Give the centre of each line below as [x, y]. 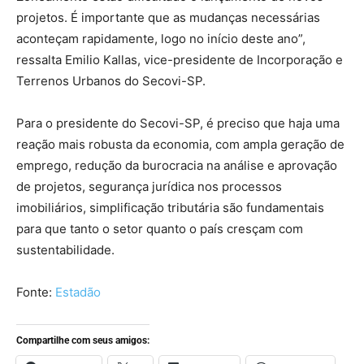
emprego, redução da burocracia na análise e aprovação [177, 165]
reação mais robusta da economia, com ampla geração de [180, 144]
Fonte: [36, 292]
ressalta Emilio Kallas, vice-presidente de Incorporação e [180, 60]
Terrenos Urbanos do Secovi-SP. [111, 81]
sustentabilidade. [65, 250]
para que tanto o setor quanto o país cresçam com [160, 229]
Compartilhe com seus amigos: [83, 340]
